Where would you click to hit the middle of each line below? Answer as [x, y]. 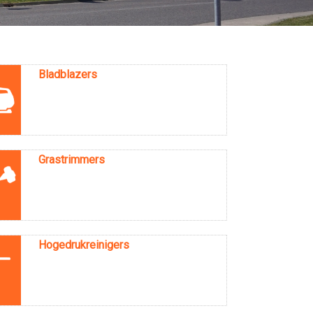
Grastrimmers [71, 159]
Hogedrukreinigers [83, 245]
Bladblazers [67, 74]
